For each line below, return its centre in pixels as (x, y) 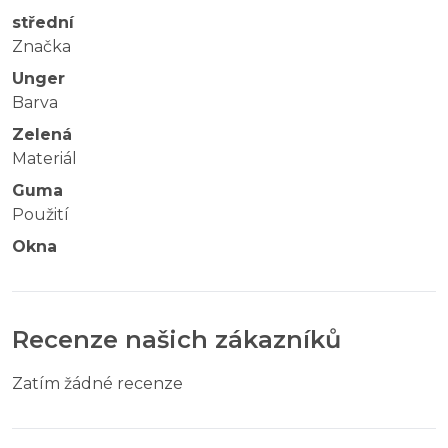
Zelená (42, 134)
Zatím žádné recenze (97, 383)
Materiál (44, 158)
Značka (41, 46)
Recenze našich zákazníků (176, 339)
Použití (40, 214)
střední (43, 22)
